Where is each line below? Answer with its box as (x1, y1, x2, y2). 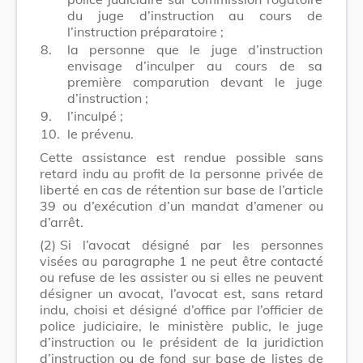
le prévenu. (67, 125, 134, 142)
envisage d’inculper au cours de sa (67, 57, 322, 74)
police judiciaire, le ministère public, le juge (40, 317, 323, 334)
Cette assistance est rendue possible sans (40, 148, 323, 165)
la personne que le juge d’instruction (67, 41, 322, 58)
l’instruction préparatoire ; (67, 23, 224, 40)
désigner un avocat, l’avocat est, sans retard (40, 284, 323, 301)
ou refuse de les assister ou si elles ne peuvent (40, 268, 323, 285)
